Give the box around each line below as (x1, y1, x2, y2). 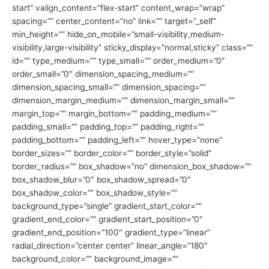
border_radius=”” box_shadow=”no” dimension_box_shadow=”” (12, 162, 251, 172)
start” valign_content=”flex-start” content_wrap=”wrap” (12, 3, 225, 13)
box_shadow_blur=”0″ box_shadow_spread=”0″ (12, 175, 191, 185)
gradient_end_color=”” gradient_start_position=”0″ (12, 214, 203, 225)
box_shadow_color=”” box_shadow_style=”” (12, 188, 177, 198)
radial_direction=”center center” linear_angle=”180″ (12, 241, 208, 251)
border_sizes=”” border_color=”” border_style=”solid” (12, 148, 211, 159)
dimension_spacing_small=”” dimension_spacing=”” (12, 82, 206, 92)
